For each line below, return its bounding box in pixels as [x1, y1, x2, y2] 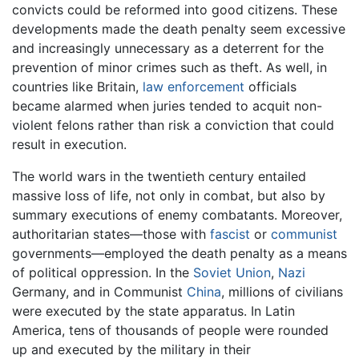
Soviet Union [193, 264, 271, 281]
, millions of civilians [221, 284, 343, 301]
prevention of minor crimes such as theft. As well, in [12, 59, 327, 76]
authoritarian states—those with [12, 226, 210, 243]
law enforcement [143, 79, 244, 95]
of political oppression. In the [12, 264, 193, 281]
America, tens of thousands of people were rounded [12, 322, 329, 339]
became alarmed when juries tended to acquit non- [12, 98, 322, 115]
